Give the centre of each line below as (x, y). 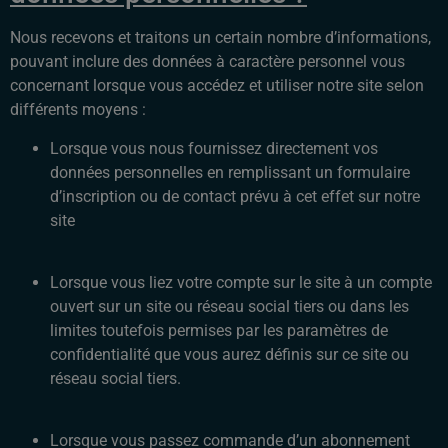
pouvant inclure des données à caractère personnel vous (207, 62)
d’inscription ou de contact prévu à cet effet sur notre (235, 196)
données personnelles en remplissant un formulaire (230, 172)
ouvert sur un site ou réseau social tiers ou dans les (229, 307)
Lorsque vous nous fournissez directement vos (214, 148)
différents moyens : (78, 110)
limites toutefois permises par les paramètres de (219, 331)
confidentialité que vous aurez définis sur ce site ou (229, 355)
